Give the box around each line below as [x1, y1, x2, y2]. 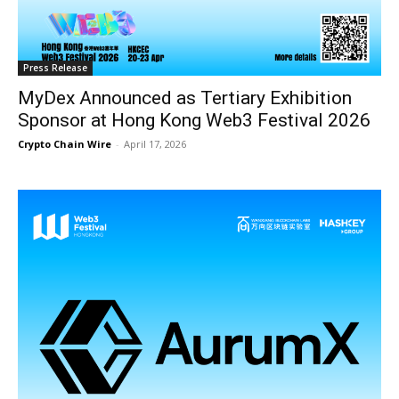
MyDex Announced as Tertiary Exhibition [18, 87, 352, 109]
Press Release [23, 61, 87, 74]
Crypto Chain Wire [18, 137, 111, 151]
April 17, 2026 [124, 137, 186, 151]
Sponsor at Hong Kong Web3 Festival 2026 [18, 110, 370, 131]
